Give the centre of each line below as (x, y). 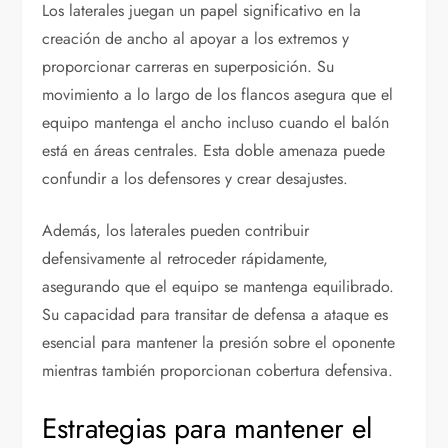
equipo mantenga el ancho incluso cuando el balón (216, 123)
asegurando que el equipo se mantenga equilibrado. (218, 287)
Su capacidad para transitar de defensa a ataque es (215, 315)
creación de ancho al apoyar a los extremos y (196, 39)
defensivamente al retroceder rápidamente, (185, 259)
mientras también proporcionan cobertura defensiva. (218, 371)
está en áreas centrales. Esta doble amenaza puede (214, 151)
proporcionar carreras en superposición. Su (188, 67)
